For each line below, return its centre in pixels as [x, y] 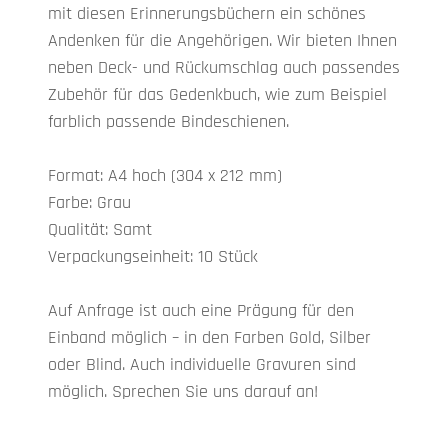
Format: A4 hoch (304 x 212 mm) [165, 175]
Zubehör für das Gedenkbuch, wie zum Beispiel [217, 94]
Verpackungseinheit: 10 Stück [153, 256]
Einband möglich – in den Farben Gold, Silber [209, 337]
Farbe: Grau [89, 202]
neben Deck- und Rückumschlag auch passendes [224, 67]
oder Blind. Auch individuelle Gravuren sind [202, 364]
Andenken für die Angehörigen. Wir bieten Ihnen [222, 40]
